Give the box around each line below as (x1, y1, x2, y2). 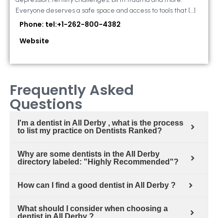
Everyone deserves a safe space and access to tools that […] (16, 6, 196, 15)
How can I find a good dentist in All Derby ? (18, 181, 176, 190)
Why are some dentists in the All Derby (18, 150, 160, 159)
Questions (10, 94, 82, 114)
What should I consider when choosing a (18, 204, 168, 213)
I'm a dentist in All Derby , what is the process (18, 119, 183, 127)
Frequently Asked (10, 80, 134, 100)
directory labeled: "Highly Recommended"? (18, 158, 179, 166)
